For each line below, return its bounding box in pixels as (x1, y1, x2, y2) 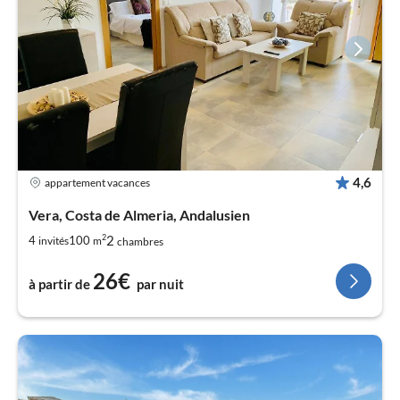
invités (38, 233, 69, 247)
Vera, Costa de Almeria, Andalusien (29, 206, 250, 224)
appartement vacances (45, 176, 150, 190)
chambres (117, 235, 163, 249)
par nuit (137, 276, 184, 293)
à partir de (29, 276, 90, 293)
